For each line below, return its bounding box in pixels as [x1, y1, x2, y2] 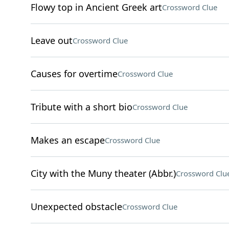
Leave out [30, 34, 73, 47]
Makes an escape [30, 134, 105, 146]
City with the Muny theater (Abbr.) [30, 167, 176, 179]
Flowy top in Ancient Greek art [30, 1, 162, 13]
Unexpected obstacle [30, 200, 122, 213]
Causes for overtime [30, 67, 118, 80]
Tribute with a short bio [30, 101, 132, 113]
